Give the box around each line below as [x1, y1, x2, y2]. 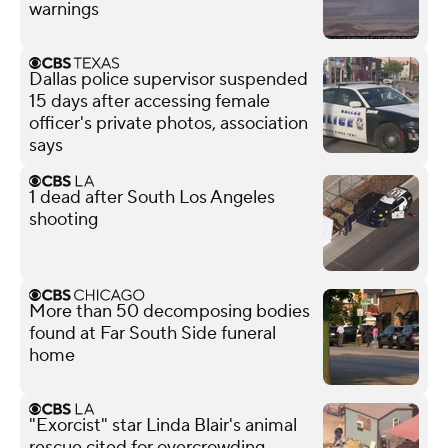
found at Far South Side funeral [29, 321, 276, 345]
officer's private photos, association [29, 111, 308, 135]
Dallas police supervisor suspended [29, 67, 308, 91]
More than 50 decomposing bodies [29, 299, 310, 323]
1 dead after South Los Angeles [29, 185, 275, 209]
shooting [29, 207, 98, 231]
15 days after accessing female [29, 89, 270, 113]
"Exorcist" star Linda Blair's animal [29, 413, 297, 437]
